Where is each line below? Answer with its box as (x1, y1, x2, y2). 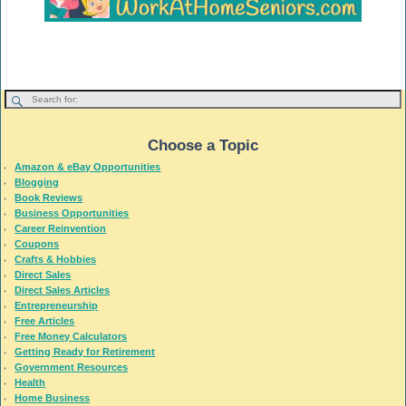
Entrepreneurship (14, 299, 99, 311)
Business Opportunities (14, 207, 130, 218)
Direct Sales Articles (14, 284, 111, 295)
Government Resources (14, 361, 129, 372)
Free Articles (14, 314, 75, 326)
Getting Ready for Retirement (14, 345, 156, 357)
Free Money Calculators (14, 330, 128, 342)
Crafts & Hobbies (14, 253, 97, 265)
